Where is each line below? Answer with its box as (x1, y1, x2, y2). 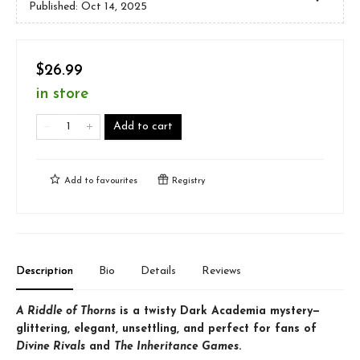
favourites (96, 177, 137, 186)
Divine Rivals (16, 341, 85, 354)
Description (16, 265, 73, 278)
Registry (169, 177, 206, 186)
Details (141, 265, 176, 278)
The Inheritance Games (114, 341, 239, 354)
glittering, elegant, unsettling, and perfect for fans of (16, 323, 317, 336)
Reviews (202, 265, 241, 278)
